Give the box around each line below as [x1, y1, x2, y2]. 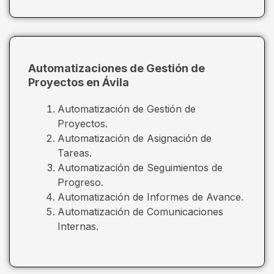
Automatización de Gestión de [57, 102, 196, 115]
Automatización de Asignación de [57, 131, 212, 144]
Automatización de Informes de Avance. [57, 190, 243, 203]
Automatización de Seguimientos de [57, 161, 223, 174]
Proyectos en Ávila [28, 75, 129, 89]
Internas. [57, 220, 98, 232]
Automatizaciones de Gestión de [28, 61, 205, 75]
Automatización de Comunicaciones [57, 205, 223, 218]
